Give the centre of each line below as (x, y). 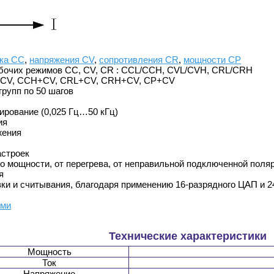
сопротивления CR (139, 60)
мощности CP (212, 60)
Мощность (49, 252)
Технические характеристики (187, 236)
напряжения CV (62, 60)
